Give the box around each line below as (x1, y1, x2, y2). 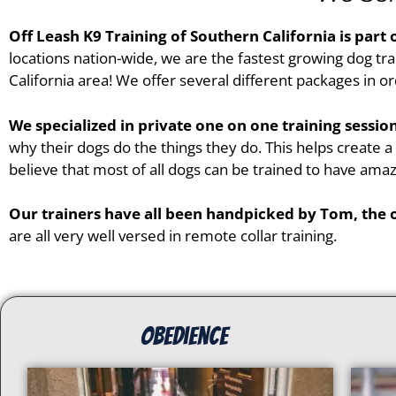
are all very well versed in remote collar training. (9, 225, 337, 247)
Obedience (141, 322, 229, 349)
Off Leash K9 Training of (9, 26, 190, 47)
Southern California (190, 26, 336, 47)
